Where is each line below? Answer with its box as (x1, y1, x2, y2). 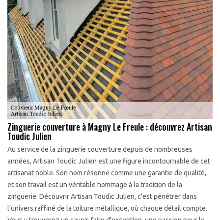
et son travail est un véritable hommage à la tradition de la (7, 181, 182, 189)
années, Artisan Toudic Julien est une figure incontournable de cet (7, 157, 210, 165)
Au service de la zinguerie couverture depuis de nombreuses (7, 145, 192, 153)
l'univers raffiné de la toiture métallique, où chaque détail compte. (7, 204, 207, 212)
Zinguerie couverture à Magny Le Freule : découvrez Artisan (7, 120, 212, 133)
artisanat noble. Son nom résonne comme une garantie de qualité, (7, 169, 206, 177)
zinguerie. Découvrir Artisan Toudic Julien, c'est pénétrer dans (7, 192, 197, 200)
